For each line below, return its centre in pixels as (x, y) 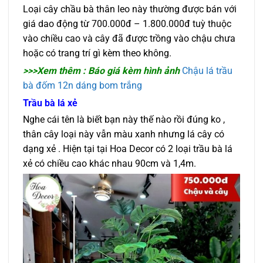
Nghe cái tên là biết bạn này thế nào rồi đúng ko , (124, 119)
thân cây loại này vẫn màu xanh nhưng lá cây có (124, 134)
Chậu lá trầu (207, 71)
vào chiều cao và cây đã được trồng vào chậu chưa (129, 38)
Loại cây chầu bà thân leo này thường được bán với (130, 9)
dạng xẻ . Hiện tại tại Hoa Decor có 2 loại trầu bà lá (128, 149)
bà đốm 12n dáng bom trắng (82, 86)
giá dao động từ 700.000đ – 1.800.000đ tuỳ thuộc (127, 23)
